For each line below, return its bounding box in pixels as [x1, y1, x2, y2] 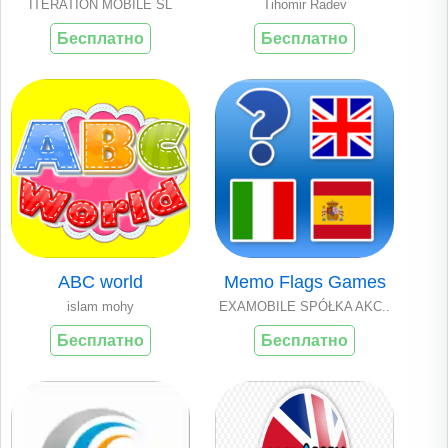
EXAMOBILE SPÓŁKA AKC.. [219, 298, 391, 314]
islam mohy [66, 298, 134, 314]
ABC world [57, 271, 143, 292]
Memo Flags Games [223, 271, 386, 292]
